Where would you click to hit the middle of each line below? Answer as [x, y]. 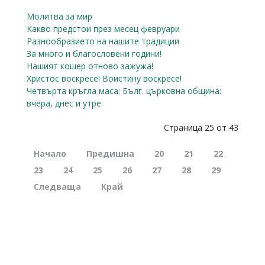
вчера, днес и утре [64, 103]
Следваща [57, 187]
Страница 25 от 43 [201, 127]
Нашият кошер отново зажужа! [90, 66]
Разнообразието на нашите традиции [103, 41]
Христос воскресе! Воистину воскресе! [104, 78]
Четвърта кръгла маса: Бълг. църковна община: [124, 91]
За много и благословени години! [94, 53]
